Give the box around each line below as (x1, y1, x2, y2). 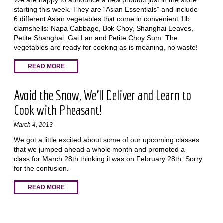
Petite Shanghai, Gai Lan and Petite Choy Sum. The (13, 34, 178, 42)
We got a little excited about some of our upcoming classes (13, 135, 199, 144)
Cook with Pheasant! (13, 101, 102, 118)
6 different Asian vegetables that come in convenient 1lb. (13, 15, 192, 23)
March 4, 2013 (13, 121, 53, 128)
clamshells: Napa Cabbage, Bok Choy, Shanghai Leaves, (13, 24, 193, 33)
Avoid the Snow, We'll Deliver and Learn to (13, 86, 191, 103)
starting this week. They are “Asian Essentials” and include (13, 5, 198, 14)
